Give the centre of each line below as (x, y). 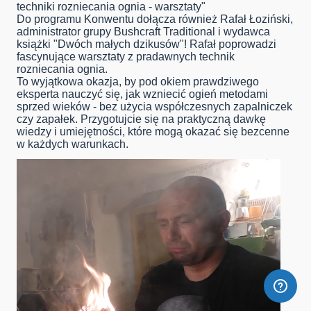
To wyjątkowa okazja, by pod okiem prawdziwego (138, 82)
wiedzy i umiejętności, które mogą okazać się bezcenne (153, 132)
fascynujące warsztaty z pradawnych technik (126, 57)
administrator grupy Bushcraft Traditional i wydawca (143, 32)
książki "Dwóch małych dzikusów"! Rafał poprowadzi (146, 44)
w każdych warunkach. (73, 144)
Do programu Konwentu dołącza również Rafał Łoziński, (155, 19)
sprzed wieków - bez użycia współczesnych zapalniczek (154, 107)
